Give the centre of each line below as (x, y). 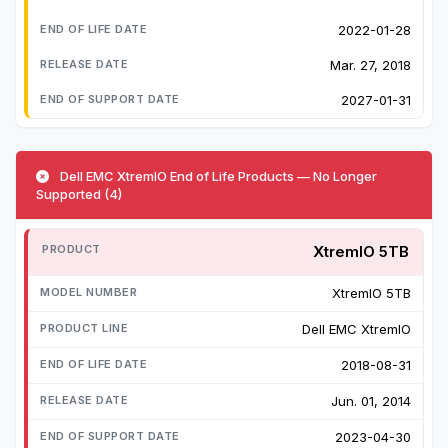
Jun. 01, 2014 (371, 401)
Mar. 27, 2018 (370, 65)
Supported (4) (79, 194)
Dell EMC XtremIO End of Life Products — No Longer (217, 176)
